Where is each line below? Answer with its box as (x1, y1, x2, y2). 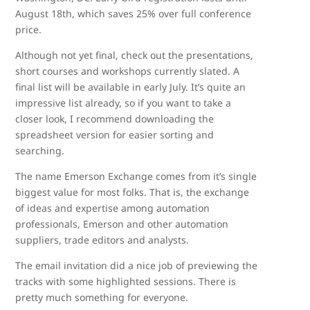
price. (15, 23, 42, 36)
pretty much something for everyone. (15, 291, 189, 304)
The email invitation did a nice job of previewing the (15, 259, 258, 272)
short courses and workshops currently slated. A (15, 64, 240, 77)
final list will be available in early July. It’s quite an (15, 80, 246, 93)
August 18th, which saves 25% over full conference (15, 7, 252, 20)
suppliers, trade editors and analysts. (15, 233, 190, 246)
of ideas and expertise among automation (15, 201, 210, 215)
